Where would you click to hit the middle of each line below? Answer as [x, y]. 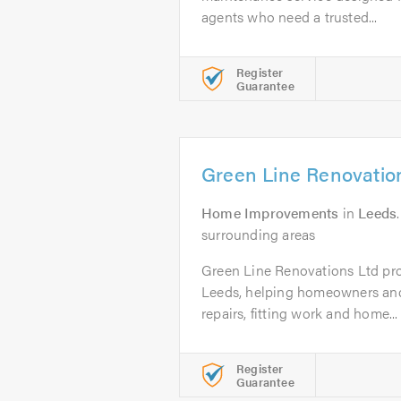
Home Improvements [270, 213]
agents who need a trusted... [290, 17]
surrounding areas [259, 234]
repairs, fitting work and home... [300, 313]
